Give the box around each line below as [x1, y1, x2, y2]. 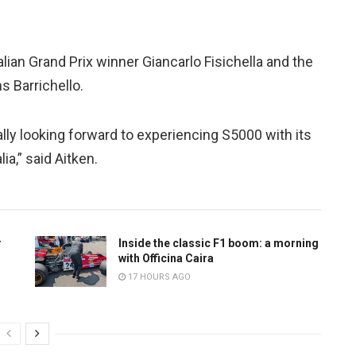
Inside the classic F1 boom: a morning [118, 237, 319, 250]
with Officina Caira [118, 252, 214, 265]
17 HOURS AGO [126, 272, 191, 283]
